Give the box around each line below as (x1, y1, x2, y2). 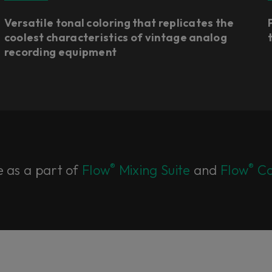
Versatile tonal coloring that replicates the (4, 16, 234, 30)
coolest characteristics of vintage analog (4, 30, 227, 44)
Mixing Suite (115, 161, 191, 178)
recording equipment (4, 45, 117, 59)
